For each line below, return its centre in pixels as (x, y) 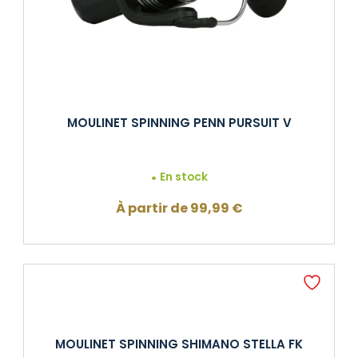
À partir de (153, 208)
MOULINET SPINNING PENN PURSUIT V (179, 123)
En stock (184, 177)
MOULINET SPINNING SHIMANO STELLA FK (179, 344)
